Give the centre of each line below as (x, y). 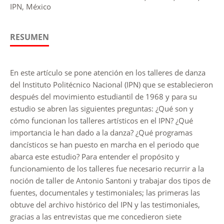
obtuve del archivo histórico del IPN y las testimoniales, (105, 204)
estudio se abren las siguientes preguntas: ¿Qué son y (101, 108)
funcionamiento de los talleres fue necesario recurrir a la (107, 168)
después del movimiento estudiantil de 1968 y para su (103, 96)
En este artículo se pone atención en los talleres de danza (107, 72)
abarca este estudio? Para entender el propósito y (94, 156)
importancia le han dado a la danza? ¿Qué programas (101, 132)
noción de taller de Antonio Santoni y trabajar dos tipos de (110, 180)
